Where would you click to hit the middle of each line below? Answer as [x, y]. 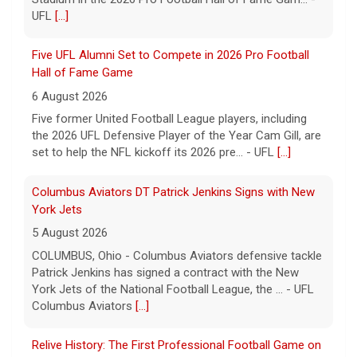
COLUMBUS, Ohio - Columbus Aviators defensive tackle [177, 255]
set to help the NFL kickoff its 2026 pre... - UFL [155, 153]
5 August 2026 [70, 233]
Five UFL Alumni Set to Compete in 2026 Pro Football [171, 55]
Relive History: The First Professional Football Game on [177, 345]
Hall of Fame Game [82, 73]
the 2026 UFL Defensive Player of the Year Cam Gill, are [177, 136]
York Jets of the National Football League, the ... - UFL [173, 289]
